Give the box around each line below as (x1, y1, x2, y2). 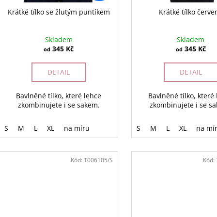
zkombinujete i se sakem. (17, 100, 100, 110)
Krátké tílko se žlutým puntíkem (7, 7, 110, 17)
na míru (64, 124, 90, 133)
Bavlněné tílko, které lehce (16, 91, 102, 101)
